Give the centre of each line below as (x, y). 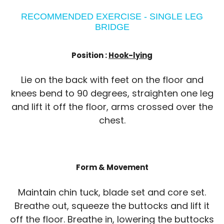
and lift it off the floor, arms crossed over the (112, 107)
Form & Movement (112, 167)
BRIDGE (112, 27)
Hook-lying (130, 55)
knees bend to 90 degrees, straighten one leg (112, 93)
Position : (90, 55)
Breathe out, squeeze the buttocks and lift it (112, 206)
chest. (112, 120)
